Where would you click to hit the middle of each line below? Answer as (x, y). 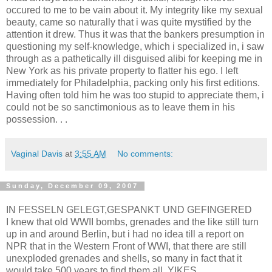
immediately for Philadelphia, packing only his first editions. (133, 83)
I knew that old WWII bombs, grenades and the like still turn (132, 222)
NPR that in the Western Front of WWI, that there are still (126, 246)
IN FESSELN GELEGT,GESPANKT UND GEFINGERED (129, 210)
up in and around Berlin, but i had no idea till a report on (125, 234)
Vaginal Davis (37, 153)
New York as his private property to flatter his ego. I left (122, 70)
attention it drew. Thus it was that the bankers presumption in (135, 34)
